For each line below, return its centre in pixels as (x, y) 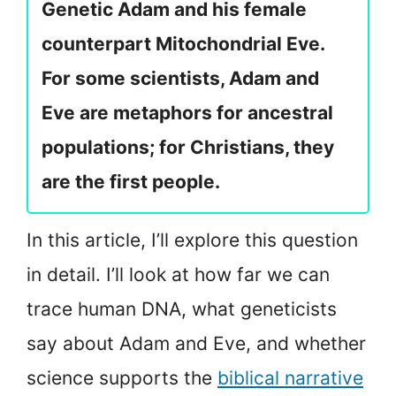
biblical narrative (290, 378)
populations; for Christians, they (188, 148)
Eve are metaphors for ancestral (187, 113)
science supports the (122, 378)
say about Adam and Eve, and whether (196, 344)
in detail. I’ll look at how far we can (178, 275)
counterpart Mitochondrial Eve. (183, 44)
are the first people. (131, 182)
